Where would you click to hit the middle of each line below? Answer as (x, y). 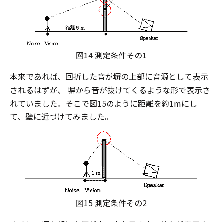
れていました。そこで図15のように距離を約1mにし (104, 103)
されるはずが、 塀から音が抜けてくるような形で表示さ (110, 89)
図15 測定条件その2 (111, 202)
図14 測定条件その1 (111, 55)
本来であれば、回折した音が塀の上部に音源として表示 (109, 76)
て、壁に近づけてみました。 (61, 116)
